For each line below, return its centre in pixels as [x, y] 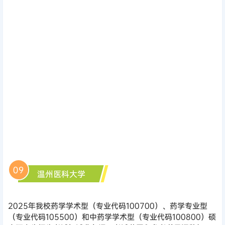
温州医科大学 [61, 174]
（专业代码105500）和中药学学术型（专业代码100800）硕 [112, 216]
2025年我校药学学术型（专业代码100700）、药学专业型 [108, 205]
